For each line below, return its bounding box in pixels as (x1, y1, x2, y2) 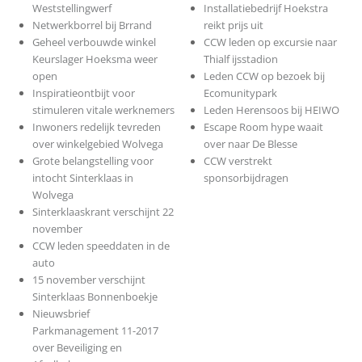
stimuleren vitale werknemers (32, 103, 175, 118)
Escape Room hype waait (204, 120, 324, 135)
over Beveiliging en (32, 340, 122, 356)
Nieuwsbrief (32, 306, 90, 322)
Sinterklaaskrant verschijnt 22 (32, 204, 174, 220)
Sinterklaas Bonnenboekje (32, 289, 158, 305)
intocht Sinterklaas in (32, 170, 133, 186)
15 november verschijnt (32, 272, 145, 288)
